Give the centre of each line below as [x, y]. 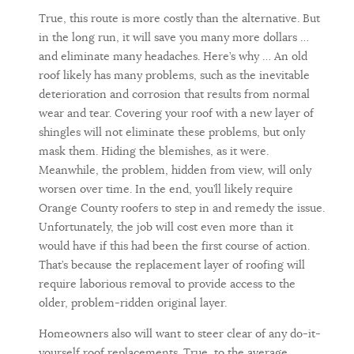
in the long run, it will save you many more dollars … [174, 38]
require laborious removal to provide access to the [167, 284]
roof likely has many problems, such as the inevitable [174, 75]
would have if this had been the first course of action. [174, 246]
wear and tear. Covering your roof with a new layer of [176, 113]
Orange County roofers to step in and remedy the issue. [182, 208]
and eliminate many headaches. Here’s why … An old [173, 56]
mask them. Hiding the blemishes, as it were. [154, 151]
